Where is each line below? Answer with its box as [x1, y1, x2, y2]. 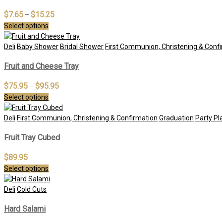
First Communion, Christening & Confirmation [17, 114, 158, 122]
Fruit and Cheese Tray [4, 61, 79, 71]
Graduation [159, 114, 194, 122]
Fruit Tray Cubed [4, 132, 60, 142]
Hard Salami [4, 204, 46, 214]
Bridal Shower [60, 42, 104, 51]
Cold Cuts [17, 185, 47, 194]
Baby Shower [17, 42, 58, 51]
